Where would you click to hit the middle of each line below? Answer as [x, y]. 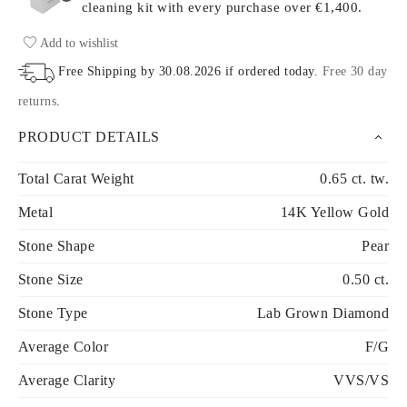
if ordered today [268, 71]
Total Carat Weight [76, 178]
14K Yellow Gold [334, 212]
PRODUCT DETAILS [89, 136]
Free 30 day [355, 71]
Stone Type [53, 313]
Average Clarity [67, 380]
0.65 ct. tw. [354, 178]
